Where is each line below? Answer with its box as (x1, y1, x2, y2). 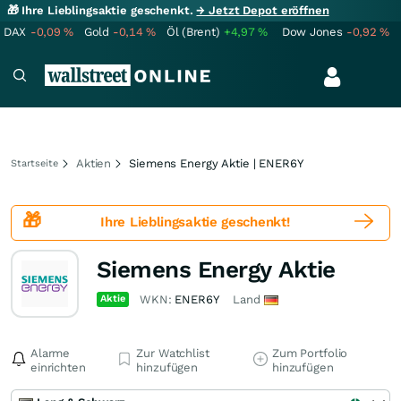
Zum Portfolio (271, 346, 348, 360)
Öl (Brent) (166, 25, 220, 38)
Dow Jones (282, 25, 343, 38)
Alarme (30, 346, 71, 360)
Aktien (76, 157, 112, 170)
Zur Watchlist (136, 346, 209, 360)
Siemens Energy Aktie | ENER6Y (129, 157, 303, 170)
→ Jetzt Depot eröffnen (196, 4, 329, 17)
